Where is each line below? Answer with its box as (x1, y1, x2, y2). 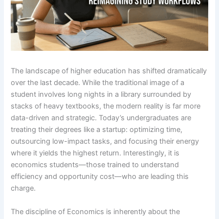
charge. (11, 184, 36, 193)
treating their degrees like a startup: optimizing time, (11, 125, 183, 134)
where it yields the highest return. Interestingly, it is (11, 149, 180, 158)
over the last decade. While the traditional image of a (11, 78, 185, 88)
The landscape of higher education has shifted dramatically (11, 66, 207, 76)
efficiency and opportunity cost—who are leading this (11, 172, 189, 181)
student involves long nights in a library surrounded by (11, 90, 192, 99)
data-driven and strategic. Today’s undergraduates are (11, 113, 192, 123)
